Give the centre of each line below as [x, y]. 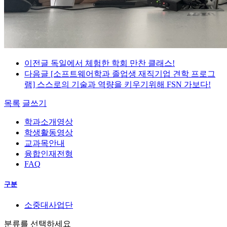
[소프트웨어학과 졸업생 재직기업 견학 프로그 [133, 74]
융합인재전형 [49, 154]
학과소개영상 [49, 122]
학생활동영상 [49, 133]
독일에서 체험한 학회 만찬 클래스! [113, 63]
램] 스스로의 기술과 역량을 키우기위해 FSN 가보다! [118, 85]
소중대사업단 [49, 205]
